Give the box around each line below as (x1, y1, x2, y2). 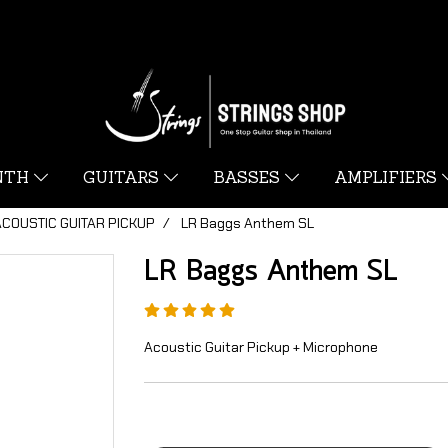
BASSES (212, 171, 285, 187)
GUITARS (82, 171, 164, 187)
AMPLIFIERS (333, 171, 442, 187)
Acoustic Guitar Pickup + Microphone (144, 338, 378, 356)
